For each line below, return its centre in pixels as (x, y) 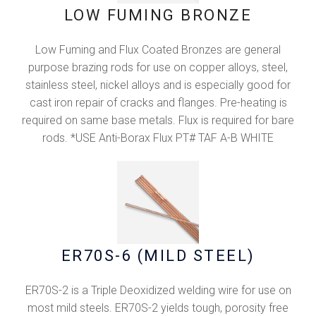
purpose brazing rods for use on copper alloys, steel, (158, 67)
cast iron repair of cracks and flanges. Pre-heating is (158, 102)
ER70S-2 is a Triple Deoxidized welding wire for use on (158, 290)
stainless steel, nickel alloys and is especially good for (158, 85)
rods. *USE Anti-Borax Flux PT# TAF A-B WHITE (158, 138)
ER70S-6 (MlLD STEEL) (158, 255)
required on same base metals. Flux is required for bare (158, 120)
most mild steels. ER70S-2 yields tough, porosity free (158, 308)
